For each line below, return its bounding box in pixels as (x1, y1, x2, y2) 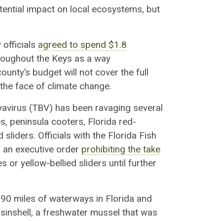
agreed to (38, 39, 81, 51)
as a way (74, 53, 110, 65)
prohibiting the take (81, 144, 160, 155)
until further (107, 157, 156, 169)
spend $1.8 (80, 39, 127, 51)
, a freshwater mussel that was (31, 207, 157, 218)
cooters (51, 116, 83, 127)
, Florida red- (83, 116, 136, 127)
